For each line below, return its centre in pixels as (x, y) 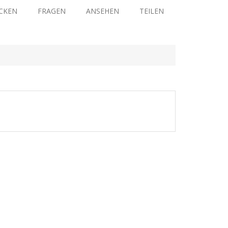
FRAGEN (51, 11)
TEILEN (151, 11)
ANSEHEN (102, 11)
